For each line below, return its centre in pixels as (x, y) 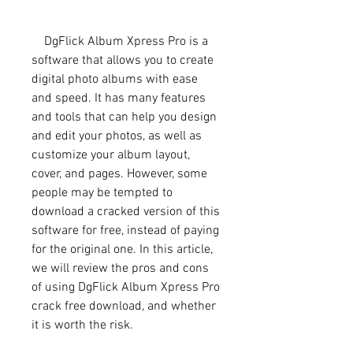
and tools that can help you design (124, 117)
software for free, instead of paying (125, 230)
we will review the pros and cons (120, 268)
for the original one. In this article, (122, 249)
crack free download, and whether (124, 306)
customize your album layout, (111, 155)
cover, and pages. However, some (119, 174)
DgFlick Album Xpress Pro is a (38, 41)
